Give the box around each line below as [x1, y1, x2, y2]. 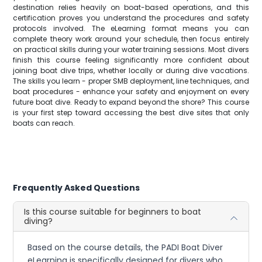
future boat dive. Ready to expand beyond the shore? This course [13, 97, 249, 107]
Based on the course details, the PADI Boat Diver [27, 242, 223, 253]
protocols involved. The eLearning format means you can [13, 23, 249, 33]
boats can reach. [13, 118, 75, 128]
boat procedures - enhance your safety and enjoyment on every [13, 87, 249, 96]
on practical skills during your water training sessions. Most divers [13, 44, 249, 54]
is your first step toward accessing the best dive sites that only [13, 108, 249, 118]
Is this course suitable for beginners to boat [24, 206, 202, 218]
